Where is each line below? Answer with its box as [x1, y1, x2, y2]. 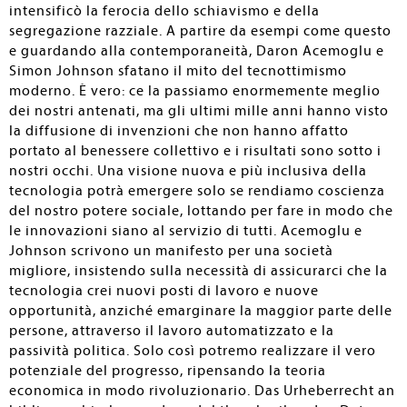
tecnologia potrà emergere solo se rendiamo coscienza [9, 183, 385, 199]
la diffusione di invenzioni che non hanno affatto [9, 123, 349, 139]
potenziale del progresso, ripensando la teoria [9, 362, 326, 379]
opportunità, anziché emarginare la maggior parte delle [9, 303, 392, 319]
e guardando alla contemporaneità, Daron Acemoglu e [9, 43, 384, 59]
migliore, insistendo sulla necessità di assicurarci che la [9, 263, 388, 279]
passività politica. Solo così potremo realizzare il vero [9, 342, 376, 359]
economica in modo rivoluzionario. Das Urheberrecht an [9, 382, 395, 399]
